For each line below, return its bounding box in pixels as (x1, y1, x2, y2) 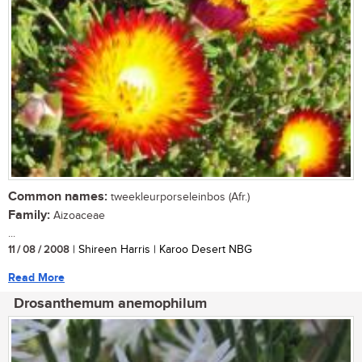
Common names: (8, 188, 107, 204)
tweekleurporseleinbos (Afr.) (107, 190, 250, 204)
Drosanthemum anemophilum (14, 294, 207, 313)
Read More (8, 270, 65, 284)
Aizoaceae (50, 208, 105, 222)
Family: (8, 207, 50, 223)
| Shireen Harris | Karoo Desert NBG (69, 242, 252, 256)
